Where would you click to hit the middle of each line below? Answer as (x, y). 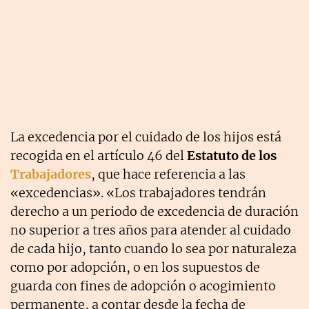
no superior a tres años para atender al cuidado (151, 230)
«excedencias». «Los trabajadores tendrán (138, 193)
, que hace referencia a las (168, 175)
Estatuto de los (232, 156)
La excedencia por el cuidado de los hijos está (146, 137)
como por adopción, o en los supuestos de (135, 268)
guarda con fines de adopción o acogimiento (143, 286)
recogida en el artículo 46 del (99, 156)
